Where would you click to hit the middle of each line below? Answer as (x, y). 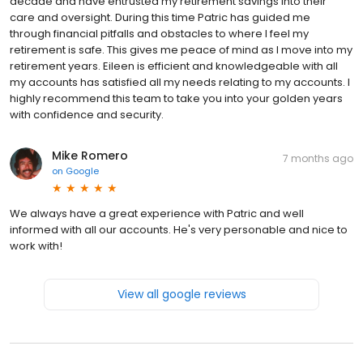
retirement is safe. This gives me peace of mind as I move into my (181, 50)
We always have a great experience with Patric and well (157, 214)
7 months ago (318, 159)
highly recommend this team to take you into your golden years (176, 99)
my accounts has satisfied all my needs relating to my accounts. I (180, 83)
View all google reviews (181, 295)
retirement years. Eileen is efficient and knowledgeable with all (174, 66)
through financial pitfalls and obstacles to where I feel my (159, 34)
